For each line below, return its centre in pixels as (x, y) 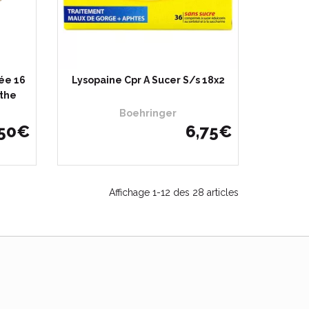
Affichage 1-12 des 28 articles (174, 192)
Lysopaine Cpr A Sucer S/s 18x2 (148, 80)
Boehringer (148, 113)
